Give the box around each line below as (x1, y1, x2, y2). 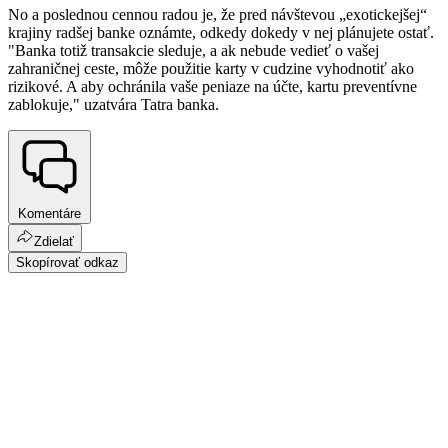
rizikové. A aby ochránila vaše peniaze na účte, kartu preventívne (8, 77, 417, 95)
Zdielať (34, 234, 74, 250)
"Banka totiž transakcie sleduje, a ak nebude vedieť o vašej (8, 41, 379, 59)
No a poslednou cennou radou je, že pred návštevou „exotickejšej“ (8, 5, 427, 23)
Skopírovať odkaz (16, 255, 119, 271)
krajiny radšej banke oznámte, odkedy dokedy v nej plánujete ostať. (8, 23, 434, 41)
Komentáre (18, 206, 81, 222)
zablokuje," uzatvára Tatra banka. (8, 95, 219, 113)
